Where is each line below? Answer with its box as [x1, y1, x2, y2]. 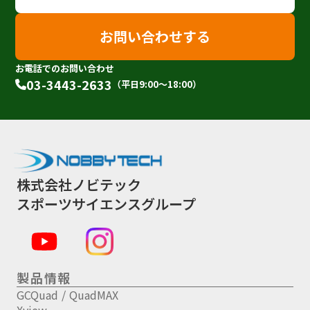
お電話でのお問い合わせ [15, 62, 115, 75]
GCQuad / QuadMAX [17, 286, 118, 304]
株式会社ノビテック [17, 174, 141, 195]
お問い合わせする [100, 26, 210, 47]
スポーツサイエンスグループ [17, 194, 196, 215]
